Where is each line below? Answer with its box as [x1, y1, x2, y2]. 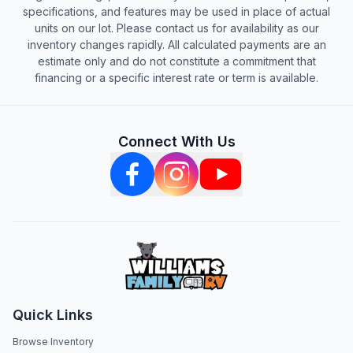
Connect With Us [117, 133, 236, 150]
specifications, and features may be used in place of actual [23, 5, 330, 18]
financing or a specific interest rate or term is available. [35, 71, 318, 84]
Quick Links [13, 307, 93, 323]
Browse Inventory [13, 336, 94, 347]
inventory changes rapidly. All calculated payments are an [27, 38, 326, 51]
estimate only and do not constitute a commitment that [37, 54, 316, 68]
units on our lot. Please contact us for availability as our [34, 21, 319, 35]
